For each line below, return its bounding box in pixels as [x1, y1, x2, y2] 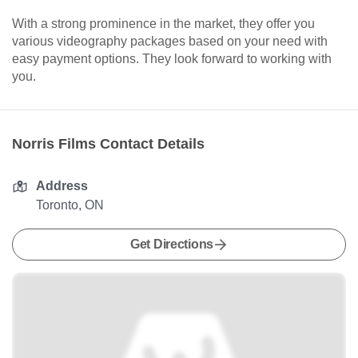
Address [36, 179, 89, 193]
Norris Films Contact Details [12, 136, 205, 153]
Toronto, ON [36, 198, 105, 213]
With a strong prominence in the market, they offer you [12, 17, 315, 31]
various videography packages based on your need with [12, 34, 328, 49]
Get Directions [130, 237, 213, 252]
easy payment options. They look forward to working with [12, 52, 332, 66]
